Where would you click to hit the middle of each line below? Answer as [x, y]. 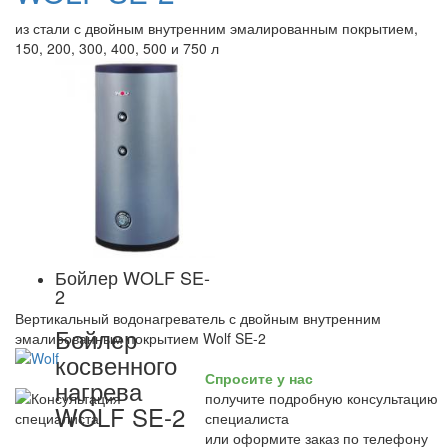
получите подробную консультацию [321, 398]
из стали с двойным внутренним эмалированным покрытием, [216, 28]
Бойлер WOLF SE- [132, 277]
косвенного [116, 364]
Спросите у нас [259, 378]
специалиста [247, 418]
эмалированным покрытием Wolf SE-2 [140, 338]
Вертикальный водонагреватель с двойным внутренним [198, 318]
